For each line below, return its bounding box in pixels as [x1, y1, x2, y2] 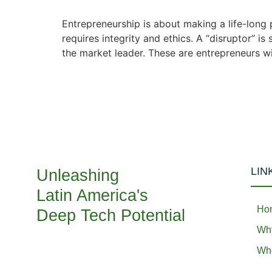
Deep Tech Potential [36, 206, 185, 225]
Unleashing [36, 166, 119, 185]
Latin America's [36, 186, 148, 205]
